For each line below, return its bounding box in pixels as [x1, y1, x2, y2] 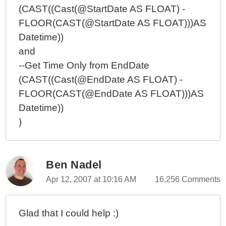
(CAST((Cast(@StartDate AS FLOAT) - [19, 4, 186, 14]
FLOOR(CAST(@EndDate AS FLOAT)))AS [19, 88, 204, 99]
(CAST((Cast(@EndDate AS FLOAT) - [19, 74, 183, 85]
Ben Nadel [46, 158, 102, 171]
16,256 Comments [154, 175, 220, 184]
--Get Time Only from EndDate [19, 60, 150, 71]
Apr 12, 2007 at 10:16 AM [46, 175, 137, 184]
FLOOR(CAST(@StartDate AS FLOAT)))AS [19, 18, 207, 28]
